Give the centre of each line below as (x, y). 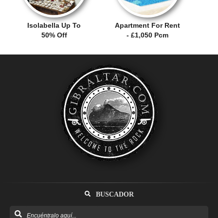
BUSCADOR (114, 194)
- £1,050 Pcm (148, 35)
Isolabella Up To (54, 25)
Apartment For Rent (148, 25)
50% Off (54, 35)
